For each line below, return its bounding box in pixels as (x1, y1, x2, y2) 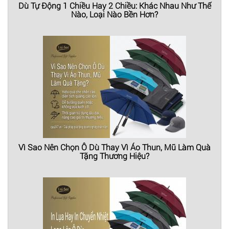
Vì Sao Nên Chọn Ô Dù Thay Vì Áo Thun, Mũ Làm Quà (18, 142, 211, 153)
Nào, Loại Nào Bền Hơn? (71, 8, 158, 19)
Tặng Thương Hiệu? (80, 150, 149, 162)
